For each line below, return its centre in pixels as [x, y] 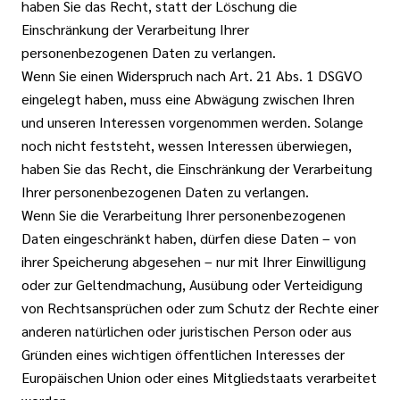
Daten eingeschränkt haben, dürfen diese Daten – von [189, 238]
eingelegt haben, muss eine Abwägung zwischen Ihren [188, 99]
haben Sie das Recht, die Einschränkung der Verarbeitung [197, 168]
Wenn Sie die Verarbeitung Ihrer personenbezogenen [183, 215]
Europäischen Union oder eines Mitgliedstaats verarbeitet [199, 377]
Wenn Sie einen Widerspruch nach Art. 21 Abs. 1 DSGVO [192, 75]
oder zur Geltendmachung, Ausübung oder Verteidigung [192, 284]
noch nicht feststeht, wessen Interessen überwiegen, [187, 145]
